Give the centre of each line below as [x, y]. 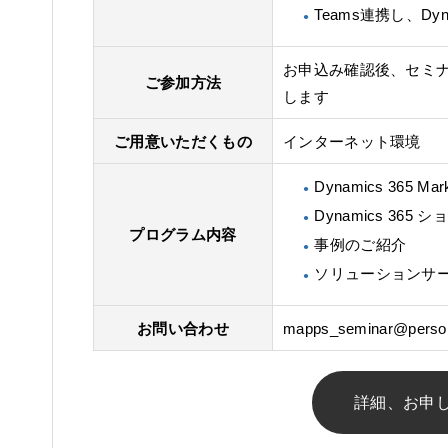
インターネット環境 [352, 142]
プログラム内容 [183, 235]
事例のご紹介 [360, 245]
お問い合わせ [183, 329]
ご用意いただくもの [183, 142]
